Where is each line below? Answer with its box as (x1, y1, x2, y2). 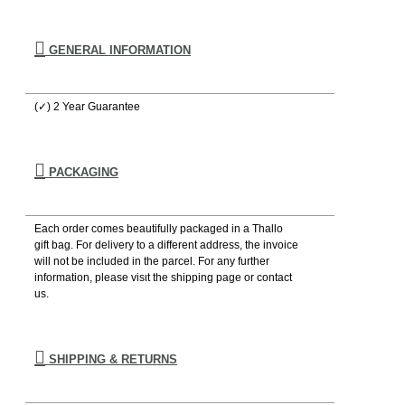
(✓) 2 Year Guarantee (34, 99, 140, 113)
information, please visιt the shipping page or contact (34, 270, 292, 284)
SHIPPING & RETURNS (45, 352, 177, 366)
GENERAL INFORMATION (45, 42, 191, 57)
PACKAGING (45, 165, 118, 179)
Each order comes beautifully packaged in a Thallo (34, 221, 283, 235)
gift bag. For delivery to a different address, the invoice (34, 238, 298, 251)
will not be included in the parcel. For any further (34, 254, 269, 268)
